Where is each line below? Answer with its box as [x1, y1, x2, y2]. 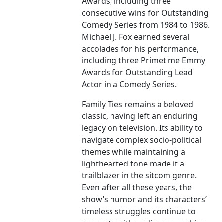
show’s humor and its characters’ [82, 194, 207, 205]
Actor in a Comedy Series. [82, 79, 177, 90]
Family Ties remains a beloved [82, 99, 194, 110]
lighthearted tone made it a [82, 158, 185, 169]
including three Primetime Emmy [82, 55, 206, 66]
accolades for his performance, [82, 43, 199, 55]
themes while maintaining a [82, 146, 186, 158]
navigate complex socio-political [82, 134, 202, 146]
